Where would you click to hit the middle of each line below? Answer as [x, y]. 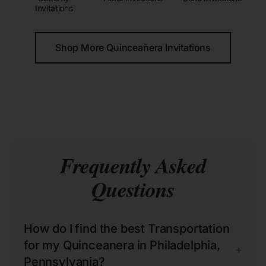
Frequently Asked [133, 165]
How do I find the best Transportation [127, 228]
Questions [133, 189]
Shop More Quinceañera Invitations [133, 47]
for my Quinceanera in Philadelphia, [122, 245]
